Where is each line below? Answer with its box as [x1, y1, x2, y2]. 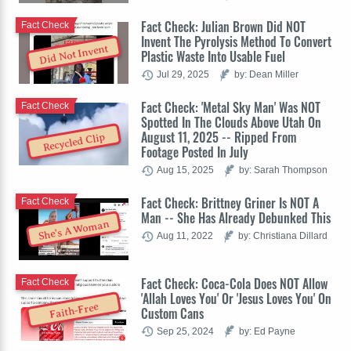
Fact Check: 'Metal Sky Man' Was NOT [141, 98, 320, 118]
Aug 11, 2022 [157, 230, 213, 241]
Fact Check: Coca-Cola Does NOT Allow [141, 274, 327, 294]
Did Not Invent [38, 42, 110, 67]
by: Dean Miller [234, 69, 299, 80]
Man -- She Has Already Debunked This [141, 208, 331, 228]
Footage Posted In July [141, 143, 248, 162]
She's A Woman [38, 218, 110, 243]
